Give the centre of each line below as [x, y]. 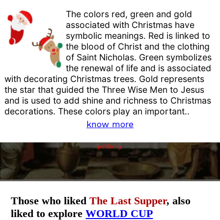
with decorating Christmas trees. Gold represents [105, 79]
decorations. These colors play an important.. [97, 111]
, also [179, 201]
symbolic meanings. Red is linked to [138, 36]
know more [110, 124]
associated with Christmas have [130, 25]
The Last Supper [128, 201]
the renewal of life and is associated [139, 68]
